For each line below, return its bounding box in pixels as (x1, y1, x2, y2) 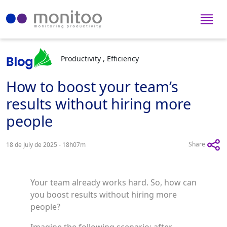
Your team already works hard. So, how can (30, 177, 197, 188)
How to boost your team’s (6, 77, 178, 96)
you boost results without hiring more (30, 189, 177, 200)
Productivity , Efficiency (61, 53, 139, 63)
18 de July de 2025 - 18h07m (6, 140, 86, 149)
